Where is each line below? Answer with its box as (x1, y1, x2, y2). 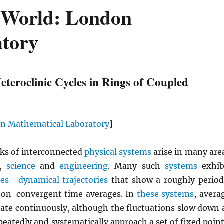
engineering (59, 161, 108, 171)
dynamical (18, 175, 59, 185)
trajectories (62, 175, 108, 185)
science (6, 161, 36, 171)
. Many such (108, 161, 165, 171)
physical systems (84, 147, 151, 157)
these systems (136, 189, 194, 199)
